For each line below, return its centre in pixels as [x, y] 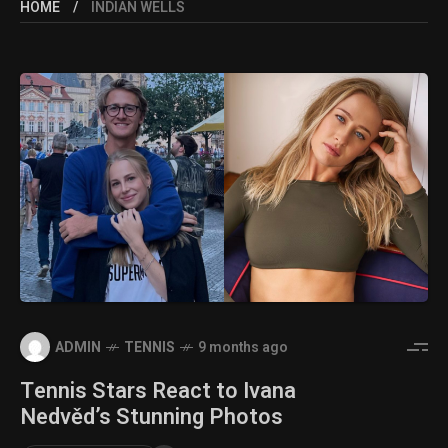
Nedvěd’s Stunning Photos [151, 417]
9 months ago [243, 347]
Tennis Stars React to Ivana [158, 391]
